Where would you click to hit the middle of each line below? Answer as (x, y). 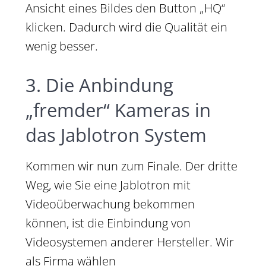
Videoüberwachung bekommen (110, 204)
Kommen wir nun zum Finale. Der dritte (132, 166)
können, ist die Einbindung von (108, 223)
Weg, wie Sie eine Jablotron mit (108, 185)
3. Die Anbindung (99, 85)
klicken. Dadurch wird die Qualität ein (126, 27)
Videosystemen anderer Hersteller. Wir (130, 242)
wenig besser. (62, 46)
